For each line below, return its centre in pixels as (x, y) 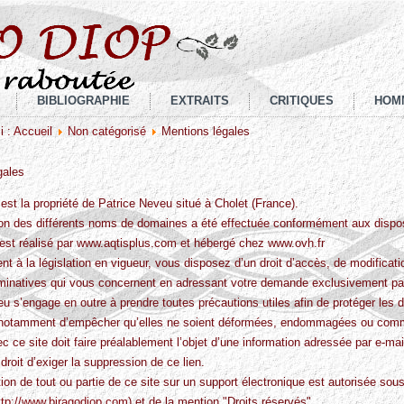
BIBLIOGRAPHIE (83, 101)
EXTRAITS (199, 101)
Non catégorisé (107, 131)
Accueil (33, 131)
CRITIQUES (301, 101)
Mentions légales (206, 131)
